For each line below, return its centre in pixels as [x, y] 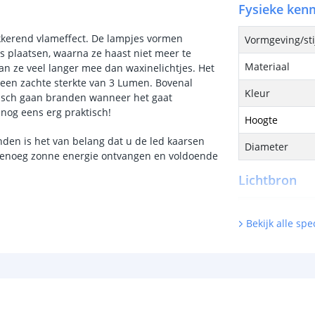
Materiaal [268, 66]
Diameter [267, 147]
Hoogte [262, 120]
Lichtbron [268, 180]
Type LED [266, 237]
